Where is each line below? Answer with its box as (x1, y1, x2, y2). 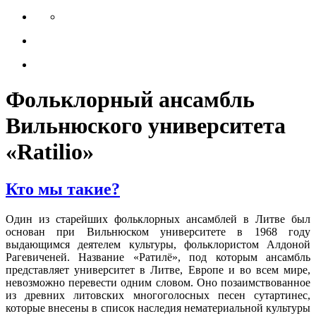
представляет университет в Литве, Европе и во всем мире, (6, 264, 310, 276)
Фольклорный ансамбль (6, 86, 255, 112)
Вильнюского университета (6, 112, 286, 138)
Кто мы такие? (6, 180, 120, 199)
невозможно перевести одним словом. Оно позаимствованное (6, 276, 310, 289)
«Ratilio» (6, 138, 94, 164)
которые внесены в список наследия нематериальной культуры (6, 302, 310, 315)
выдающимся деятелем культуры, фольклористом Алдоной (6, 238, 310, 251)
